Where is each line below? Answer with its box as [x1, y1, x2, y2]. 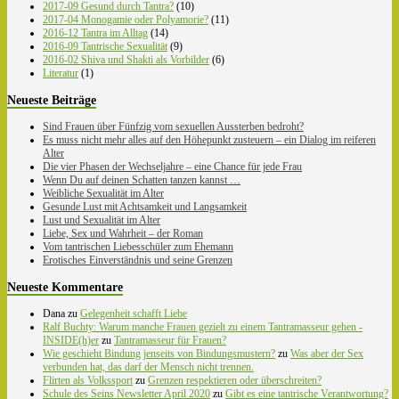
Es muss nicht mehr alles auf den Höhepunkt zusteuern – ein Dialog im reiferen [43, 133, 376, 146]
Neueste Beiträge [7, 92, 96, 107]
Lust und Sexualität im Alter [43, 213, 160, 226]
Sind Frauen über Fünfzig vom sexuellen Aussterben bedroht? [43, 119, 304, 133]
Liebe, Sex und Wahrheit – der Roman [43, 226, 203, 240]
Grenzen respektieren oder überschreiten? [148, 373, 322, 387]
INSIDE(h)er [43, 333, 99, 346]
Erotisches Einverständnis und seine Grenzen [43, 253, 232, 266]
